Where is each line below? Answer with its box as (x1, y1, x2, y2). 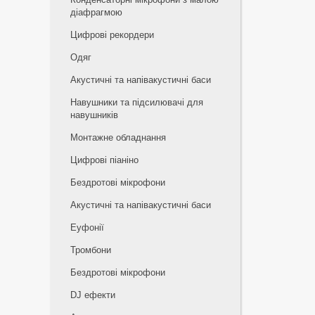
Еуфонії (70, 222, 104, 233)
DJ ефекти (70, 290, 115, 300)
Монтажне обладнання (70, 132, 166, 143)
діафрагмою (70, 7, 122, 18)
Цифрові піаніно (70, 155, 139, 165)
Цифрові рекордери (70, 30, 154, 40)
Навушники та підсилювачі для (70, 97, 203, 108)
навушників (70, 110, 118, 120)
